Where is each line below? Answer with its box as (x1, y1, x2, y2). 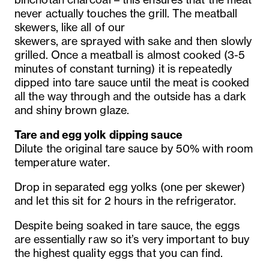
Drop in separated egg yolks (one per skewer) (14, 180, 245, 194)
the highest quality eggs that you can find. (14, 246, 223, 260)
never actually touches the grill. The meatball (14, 6, 238, 20)
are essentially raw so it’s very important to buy (14, 232, 250, 246)
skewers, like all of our (14, 20, 125, 34)
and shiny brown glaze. (14, 103, 129, 117)
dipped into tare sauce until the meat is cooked (14, 75, 250, 89)
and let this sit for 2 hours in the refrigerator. (14, 193, 237, 208)
